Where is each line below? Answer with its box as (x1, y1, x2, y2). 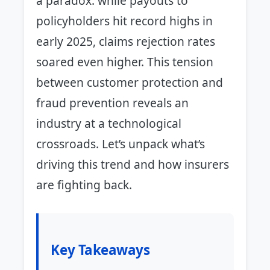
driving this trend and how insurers (36, 155, 230, 172)
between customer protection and (36, 74, 224, 90)
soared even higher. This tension (36, 53, 214, 70)
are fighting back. (36, 176, 133, 193)
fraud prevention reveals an (36, 94, 189, 111)
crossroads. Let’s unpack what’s (36, 135, 206, 152)
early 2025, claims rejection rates (36, 33, 216, 49)
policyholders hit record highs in (36, 12, 213, 29)
